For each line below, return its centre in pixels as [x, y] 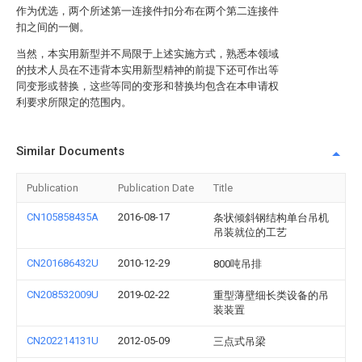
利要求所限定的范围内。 [74, 102]
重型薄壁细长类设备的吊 [271, 295]
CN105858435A [63, 217]
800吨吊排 [238, 264]
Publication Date [156, 188]
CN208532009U [63, 295]
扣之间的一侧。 [53, 27]
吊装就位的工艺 [250, 232]
